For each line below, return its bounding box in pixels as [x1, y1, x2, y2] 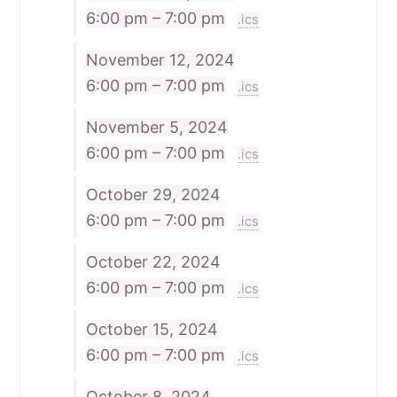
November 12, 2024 [85, 50, 235, 69]
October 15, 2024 [85, 319, 218, 339]
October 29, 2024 [85, 184, 221, 204]
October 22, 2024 [85, 252, 221, 271]
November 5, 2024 [85, 117, 228, 136]
